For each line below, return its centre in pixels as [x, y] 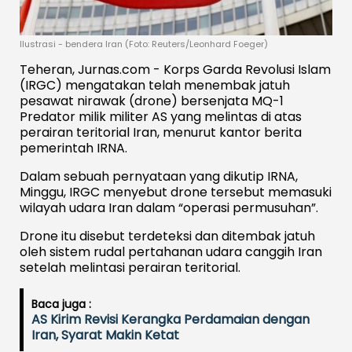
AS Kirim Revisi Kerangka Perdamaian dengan [170, 319]
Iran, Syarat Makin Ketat [105, 335]
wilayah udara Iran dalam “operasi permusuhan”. [169, 207]
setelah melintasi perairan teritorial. [130, 267]
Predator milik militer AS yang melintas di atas [161, 116]
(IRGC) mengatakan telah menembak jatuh [155, 85]
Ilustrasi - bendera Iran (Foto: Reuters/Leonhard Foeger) [144, 44]
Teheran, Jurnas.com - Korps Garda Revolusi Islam [175, 69]
